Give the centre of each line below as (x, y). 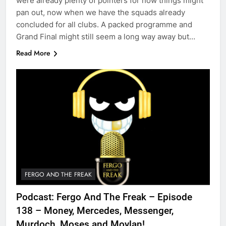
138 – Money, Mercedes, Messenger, (95, 211)
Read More (33, 53)
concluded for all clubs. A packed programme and (104, 24)
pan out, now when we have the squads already (101, 12)
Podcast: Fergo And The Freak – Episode (104, 197)
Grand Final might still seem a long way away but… (106, 36)
